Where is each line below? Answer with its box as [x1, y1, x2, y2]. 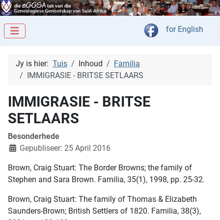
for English [166, 25, 203, 34]
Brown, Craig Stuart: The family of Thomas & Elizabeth [8, 194, 197, 204]
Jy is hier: [16, 59, 53, 69]
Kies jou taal [158, 24, 200, 34]
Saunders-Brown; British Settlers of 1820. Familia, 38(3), [8, 206, 201, 216]
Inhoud [79, 59, 103, 69]
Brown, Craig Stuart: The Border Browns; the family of [8, 163, 192, 173]
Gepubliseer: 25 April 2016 [20, 143, 110, 153]
